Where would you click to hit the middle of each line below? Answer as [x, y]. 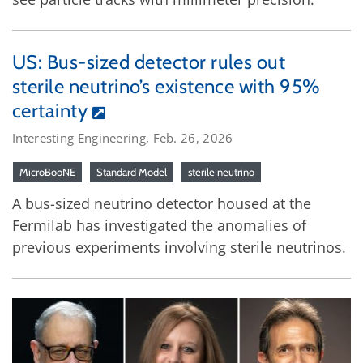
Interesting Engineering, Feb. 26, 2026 [123, 137]
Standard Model [132, 171]
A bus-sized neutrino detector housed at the [162, 203]
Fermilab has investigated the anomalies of [159, 225]
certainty [50, 110]
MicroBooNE [47, 171]
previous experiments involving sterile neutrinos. [179, 247]
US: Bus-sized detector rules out [149, 62]
